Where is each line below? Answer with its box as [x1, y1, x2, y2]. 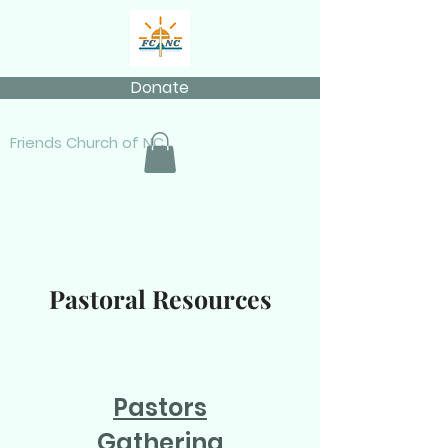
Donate [131, 76, 189, 99]
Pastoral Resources [48, 281, 272, 315]
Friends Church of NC [10, 132, 164, 153]
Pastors [113, 390, 207, 424]
